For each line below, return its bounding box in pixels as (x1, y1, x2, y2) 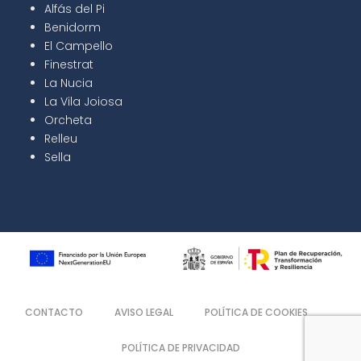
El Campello (44, 37, 113, 54)
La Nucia (44, 74, 93, 91)
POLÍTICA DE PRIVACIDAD (121, 341, 240, 355)
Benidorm (44, 19, 101, 35)
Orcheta (44, 111, 92, 128)
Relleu (44, 130, 77, 147)
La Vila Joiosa (44, 93, 122, 110)
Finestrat (44, 56, 93, 73)
